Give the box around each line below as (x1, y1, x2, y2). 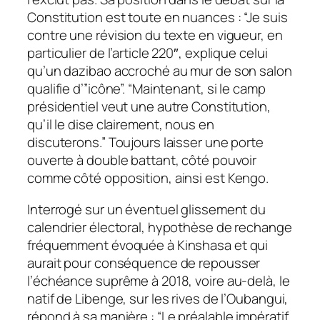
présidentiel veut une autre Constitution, (27, 97, 271, 116)
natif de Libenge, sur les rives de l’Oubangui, (27, 289, 289, 308)
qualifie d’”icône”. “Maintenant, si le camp (27, 79, 266, 99)
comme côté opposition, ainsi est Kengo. (27, 169, 269, 188)
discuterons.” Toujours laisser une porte (27, 133, 264, 152)
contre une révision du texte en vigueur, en (27, 26, 283, 45)
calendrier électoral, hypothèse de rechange (27, 217, 292, 236)
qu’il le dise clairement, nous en (27, 115, 214, 134)
